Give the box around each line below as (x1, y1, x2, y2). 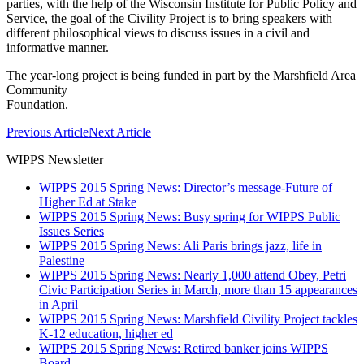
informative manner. (6, 40, 109, 54)
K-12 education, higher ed (39, 326, 173, 340)
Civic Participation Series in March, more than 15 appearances (39, 282, 357, 297)
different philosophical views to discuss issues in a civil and (6, 25, 310, 40)
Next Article (89, 124, 151, 139)
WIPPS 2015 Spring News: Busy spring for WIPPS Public (39, 209, 340, 223)
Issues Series (39, 223, 104, 238)
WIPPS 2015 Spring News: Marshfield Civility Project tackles (39, 311, 357, 326)
